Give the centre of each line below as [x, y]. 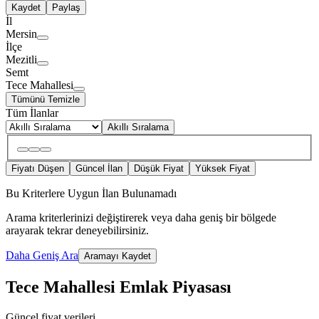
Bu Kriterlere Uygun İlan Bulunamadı [91, 194]
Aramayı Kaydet [117, 256]
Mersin [21, 33]
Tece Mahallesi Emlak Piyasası [119, 287]
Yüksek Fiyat [223, 169]
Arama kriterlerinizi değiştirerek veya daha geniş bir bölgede [141, 218]
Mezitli [21, 59]
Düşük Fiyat [159, 169]
